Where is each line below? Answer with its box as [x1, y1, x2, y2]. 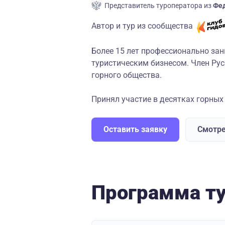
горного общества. [91, 70, 162, 80]
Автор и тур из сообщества [91, 21, 193, 31]
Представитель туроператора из [104, 2, 213, 10]
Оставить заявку [103, 125, 167, 134]
